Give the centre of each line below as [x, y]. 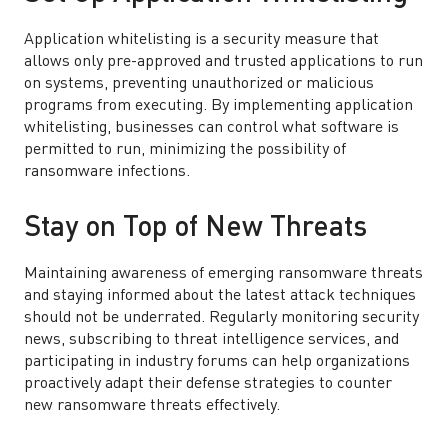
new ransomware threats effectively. [152, 406]
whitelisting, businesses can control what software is [211, 128]
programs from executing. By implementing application [218, 106]
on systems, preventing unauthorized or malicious [199, 84]
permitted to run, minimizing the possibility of [185, 150]
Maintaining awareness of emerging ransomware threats [223, 274]
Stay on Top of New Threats [199, 229]
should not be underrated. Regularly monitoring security [221, 318]
